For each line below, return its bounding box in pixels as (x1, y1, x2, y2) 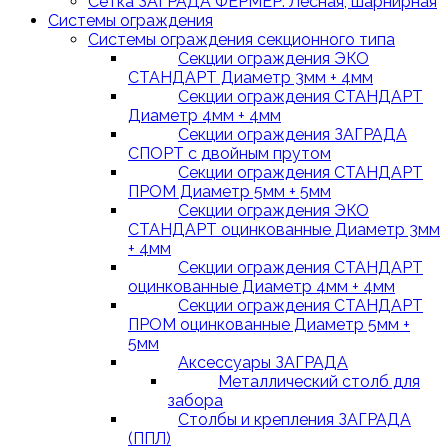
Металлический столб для (218, 372, 420, 391)
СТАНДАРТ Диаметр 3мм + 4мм (128, 68, 373, 87)
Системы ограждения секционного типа (88, 30, 395, 49)
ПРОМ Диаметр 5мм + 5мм (128, 182, 331, 201)
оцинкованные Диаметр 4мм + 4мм (128, 277, 395, 296)
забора (168, 391, 223, 410)
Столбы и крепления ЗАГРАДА (178, 410, 411, 429)
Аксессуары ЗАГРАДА (178, 353, 348, 372)
